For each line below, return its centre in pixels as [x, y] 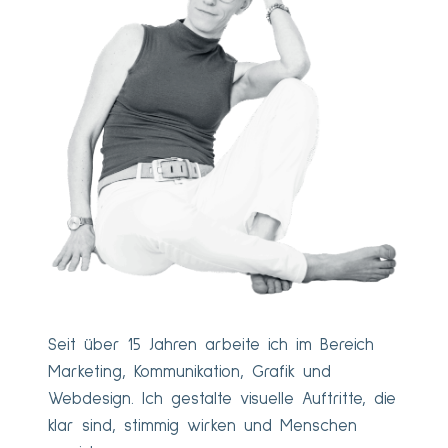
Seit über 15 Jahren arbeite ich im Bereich [211, 345]
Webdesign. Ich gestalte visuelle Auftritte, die [222, 399]
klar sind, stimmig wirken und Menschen [202, 426]
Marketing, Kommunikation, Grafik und [189, 372]
